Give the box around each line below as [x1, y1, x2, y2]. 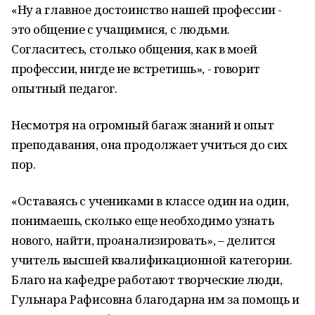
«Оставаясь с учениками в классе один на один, [11, 193, 289, 209]
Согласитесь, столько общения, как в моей [11, 41, 257, 57]
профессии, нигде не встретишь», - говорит [11, 60, 260, 77]
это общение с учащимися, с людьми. [11, 21, 230, 37]
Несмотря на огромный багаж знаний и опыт [11, 117, 274, 133]
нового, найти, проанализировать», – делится [11, 232, 276, 248]
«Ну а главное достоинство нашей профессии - [11, 1, 282, 18]
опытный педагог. [11, 80, 117, 96]
